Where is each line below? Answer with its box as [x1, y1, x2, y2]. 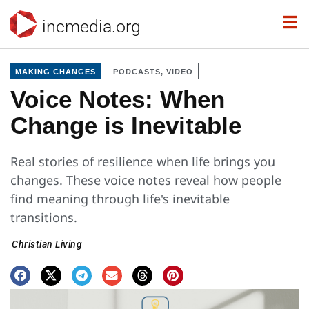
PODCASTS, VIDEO [113, 68, 193, 76]
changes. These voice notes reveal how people [10, 172, 281, 188]
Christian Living [12, 239, 82, 250]
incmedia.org [42, 16, 141, 37]
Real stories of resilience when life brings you [10, 153, 275, 170]
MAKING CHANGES [15, 68, 96, 76]
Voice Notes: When [10, 86, 225, 112]
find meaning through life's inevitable [10, 190, 230, 207]
